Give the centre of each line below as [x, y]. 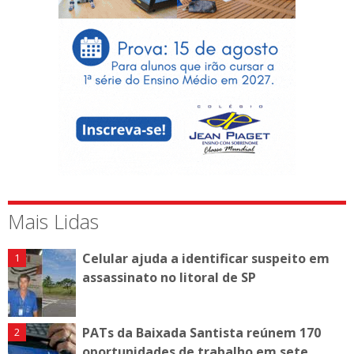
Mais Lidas [53, 221]
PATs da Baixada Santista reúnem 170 [201, 332]
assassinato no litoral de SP [169, 277]
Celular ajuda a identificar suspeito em [206, 258]
